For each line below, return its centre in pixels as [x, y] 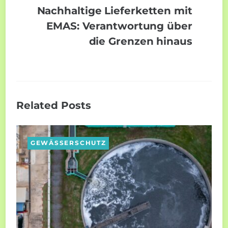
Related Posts [54, 105]
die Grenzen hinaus [140, 41]
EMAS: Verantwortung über [119, 25]
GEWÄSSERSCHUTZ [68, 143]
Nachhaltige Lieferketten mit [115, 10]
